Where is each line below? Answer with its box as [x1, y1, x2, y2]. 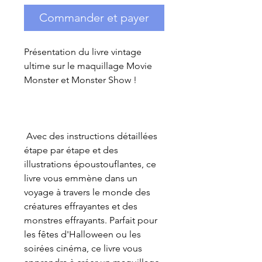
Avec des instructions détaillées [24, 130, 157, 142]
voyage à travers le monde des [24, 187, 150, 198]
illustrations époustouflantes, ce [24, 158, 156, 170]
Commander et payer [39, 11, 149, 25]
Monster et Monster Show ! [24, 74, 137, 86]
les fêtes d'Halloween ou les [24, 229, 141, 240]
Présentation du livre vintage [24, 46, 142, 58]
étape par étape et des [24, 144, 118, 156]
